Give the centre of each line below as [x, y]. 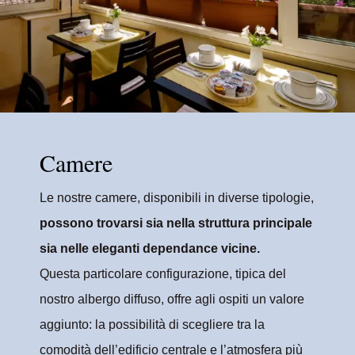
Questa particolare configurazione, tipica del [162, 273]
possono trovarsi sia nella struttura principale [176, 223]
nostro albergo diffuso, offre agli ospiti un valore [172, 299]
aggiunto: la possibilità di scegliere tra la [152, 324]
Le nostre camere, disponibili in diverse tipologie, [176, 197]
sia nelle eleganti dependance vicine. [149, 248]
